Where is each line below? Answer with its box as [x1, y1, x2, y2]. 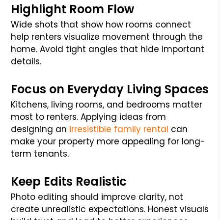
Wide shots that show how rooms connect [11, 18, 192, 30]
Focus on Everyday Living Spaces [11, 81, 209, 97]
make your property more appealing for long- [11, 135, 206, 147]
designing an [11, 123, 67, 135]
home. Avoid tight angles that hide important [11, 43, 205, 55]
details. [11, 55, 42, 67]
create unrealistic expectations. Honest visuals [11, 203, 209, 215]
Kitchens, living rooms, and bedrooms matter [11, 98, 203, 110]
